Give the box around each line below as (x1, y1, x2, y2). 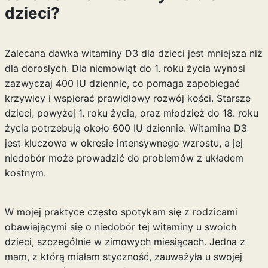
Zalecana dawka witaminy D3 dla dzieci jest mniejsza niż (4, 47, 263, 59)
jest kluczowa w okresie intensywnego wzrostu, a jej (4, 137, 243, 149)
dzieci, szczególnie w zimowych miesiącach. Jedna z (4, 236, 245, 248)
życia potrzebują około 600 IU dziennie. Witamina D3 (4, 122, 247, 134)
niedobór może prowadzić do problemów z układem (4, 152, 243, 164)
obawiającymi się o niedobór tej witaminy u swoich (4, 221, 236, 233)
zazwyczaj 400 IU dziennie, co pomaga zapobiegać (4, 77, 240, 89)
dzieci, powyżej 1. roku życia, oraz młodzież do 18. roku (4, 107, 258, 119)
